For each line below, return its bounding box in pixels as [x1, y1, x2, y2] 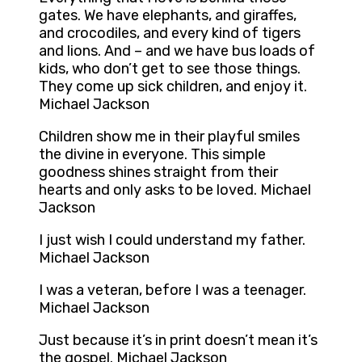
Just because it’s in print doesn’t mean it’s [39, 331, 318, 350]
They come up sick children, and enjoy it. [39, 78, 307, 96]
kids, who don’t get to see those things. [39, 60, 301, 78]
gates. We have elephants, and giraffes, [39, 6, 297, 25]
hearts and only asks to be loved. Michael [39, 181, 311, 200]
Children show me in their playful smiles [39, 128, 300, 146]
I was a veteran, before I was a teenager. [39, 281, 306, 300]
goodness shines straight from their [39, 163, 278, 182]
